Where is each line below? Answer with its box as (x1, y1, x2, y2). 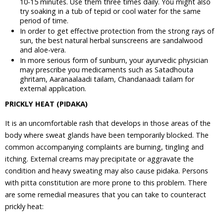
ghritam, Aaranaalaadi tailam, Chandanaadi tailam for (20, 74, 194, 84)
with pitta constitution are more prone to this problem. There (5, 178, 207, 187)
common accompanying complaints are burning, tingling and (5, 142, 204, 152)
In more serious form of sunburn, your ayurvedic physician (20, 55, 208, 65)
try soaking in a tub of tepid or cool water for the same (20, 6, 201, 16)
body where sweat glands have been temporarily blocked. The (5, 130, 209, 140)
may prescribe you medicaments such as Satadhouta (20, 65, 193, 74)
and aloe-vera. (20, 45, 66, 55)
